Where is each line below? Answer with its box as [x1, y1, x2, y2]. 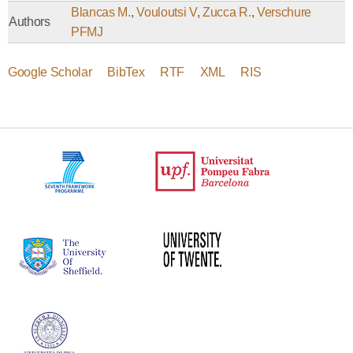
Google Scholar [8, 65, 92, 79]
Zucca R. [203, 5, 251, 19]
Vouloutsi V [136, 5, 197, 19]
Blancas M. [71, 5, 131, 19]
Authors [9, 14, 50, 28]
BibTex [107, 65, 145, 79]
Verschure [256, 5, 311, 19]
